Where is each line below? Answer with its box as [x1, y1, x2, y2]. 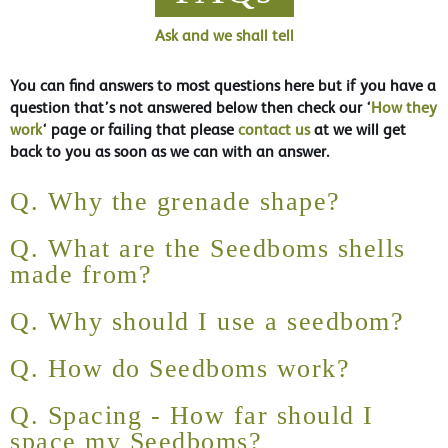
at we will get [314, 121, 406, 139]
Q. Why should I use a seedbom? [10, 306, 404, 336]
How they [371, 99, 437, 117]
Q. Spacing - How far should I [10, 400, 374, 430]
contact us [238, 121, 310, 139]
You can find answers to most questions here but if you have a [10, 77, 436, 95]
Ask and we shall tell [154, 27, 294, 45]
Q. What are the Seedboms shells [10, 234, 406, 264]
